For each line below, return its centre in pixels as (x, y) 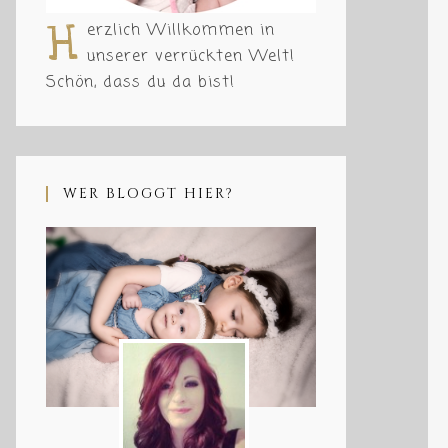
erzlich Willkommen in (181, 31)
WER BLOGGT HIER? (148, 193)
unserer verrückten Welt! (191, 57)
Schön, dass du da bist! (140, 83)
